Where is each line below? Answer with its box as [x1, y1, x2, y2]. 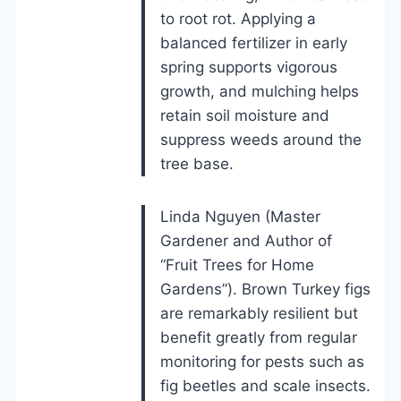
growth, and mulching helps [160, 81, 359, 100]
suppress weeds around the [160, 130, 362, 149]
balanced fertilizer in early [160, 33, 347, 52]
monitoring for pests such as [160, 352, 364, 371]
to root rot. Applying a [160, 9, 316, 28]
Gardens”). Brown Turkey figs [160, 279, 371, 298]
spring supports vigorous [160, 57, 337, 76]
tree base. [160, 154, 234, 173]
